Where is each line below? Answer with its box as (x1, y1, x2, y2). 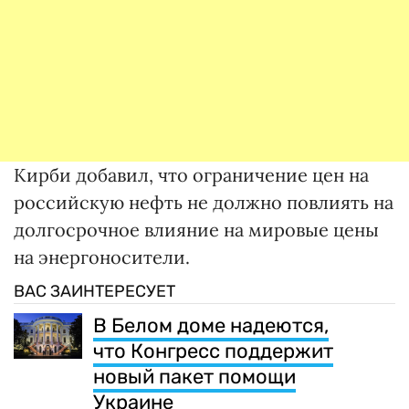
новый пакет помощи (93, 364, 296, 390)
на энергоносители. (14, 246, 190, 269)
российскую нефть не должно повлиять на (14, 191, 393, 215)
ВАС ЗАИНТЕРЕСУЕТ (14, 281, 175, 302)
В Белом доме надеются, (93, 313, 329, 339)
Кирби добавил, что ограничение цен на (14, 163, 369, 187)
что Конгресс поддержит (93, 339, 333, 364)
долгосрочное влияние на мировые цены (14, 218, 379, 242)
